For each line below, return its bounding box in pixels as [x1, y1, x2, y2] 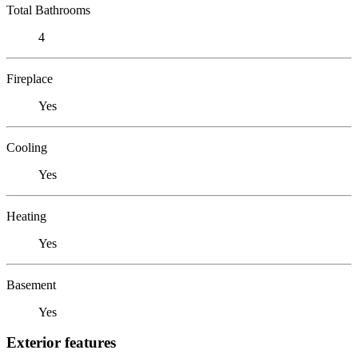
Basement [6, 277, 56, 292]
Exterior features [6, 334, 116, 352]
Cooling [6, 140, 47, 154]
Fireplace [6, 71, 53, 86]
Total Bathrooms [6, 2, 90, 17]
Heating [6, 209, 46, 223]
